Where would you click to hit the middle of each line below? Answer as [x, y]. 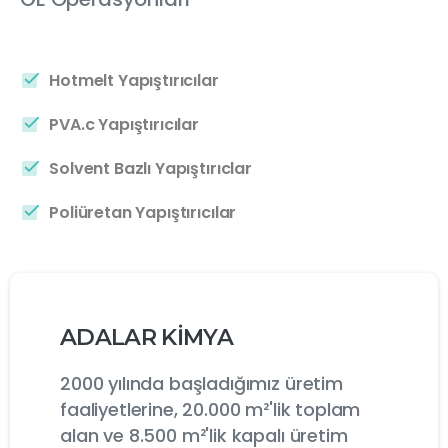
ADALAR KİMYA [146, 336]
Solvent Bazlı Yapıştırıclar [150, 168]
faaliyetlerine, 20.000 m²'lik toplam [210, 409]
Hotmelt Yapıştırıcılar [134, 80]
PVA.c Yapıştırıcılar [124, 124]
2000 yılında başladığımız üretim [201, 383]
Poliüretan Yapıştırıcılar [143, 212]
